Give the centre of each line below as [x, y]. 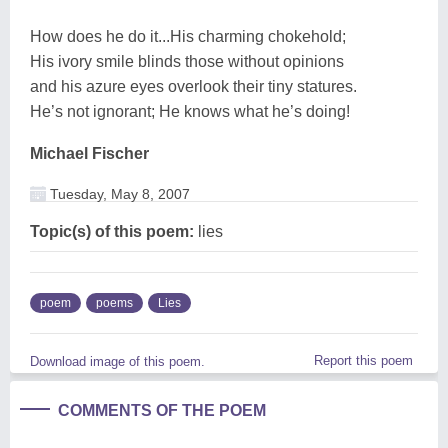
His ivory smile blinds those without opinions [187, 61]
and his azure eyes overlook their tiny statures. [193, 86]
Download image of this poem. [117, 361]
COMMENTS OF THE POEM [162, 410]
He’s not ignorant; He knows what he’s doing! [190, 111]
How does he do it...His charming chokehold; [188, 36]
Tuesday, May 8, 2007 [118, 193]
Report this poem [363, 360]
